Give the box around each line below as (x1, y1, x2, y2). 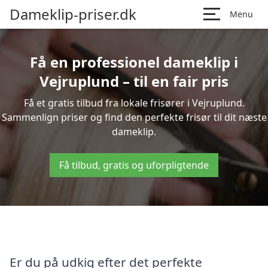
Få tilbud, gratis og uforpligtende (59, 159, 209, 172)
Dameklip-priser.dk (10, 4, 136, 24)
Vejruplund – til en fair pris (39, 71, 229, 91)
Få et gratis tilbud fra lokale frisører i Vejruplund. (23, 96, 245, 109)
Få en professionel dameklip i (30, 52, 238, 72)
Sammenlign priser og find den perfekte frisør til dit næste (1, 111, 267, 124)
